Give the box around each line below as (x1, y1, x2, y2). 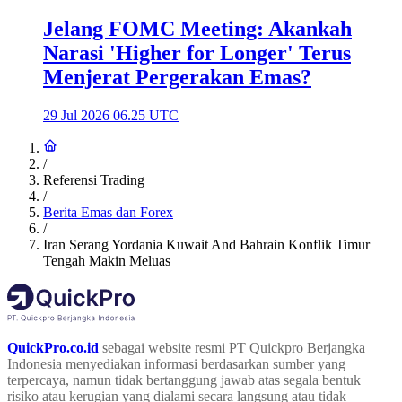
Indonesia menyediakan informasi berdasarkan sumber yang (7, 355, 345, 371)
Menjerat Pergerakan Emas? (43, 65, 311, 89)
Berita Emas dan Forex (43, 204, 173, 220)
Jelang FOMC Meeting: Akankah (43, 16, 352, 40)
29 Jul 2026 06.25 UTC (43, 107, 179, 123)
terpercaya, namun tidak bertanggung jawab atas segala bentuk (7, 371, 361, 388)
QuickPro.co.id (7, 339, 99, 355)
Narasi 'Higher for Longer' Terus (43, 40, 351, 65)
